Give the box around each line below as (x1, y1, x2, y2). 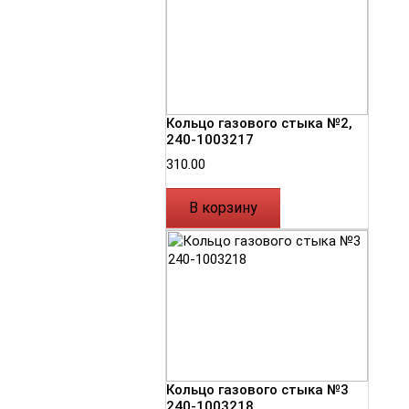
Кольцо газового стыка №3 (166, 382, 349, 399)
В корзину (189, 199, 257, 217)
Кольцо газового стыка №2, (166, 115, 352, 132)
